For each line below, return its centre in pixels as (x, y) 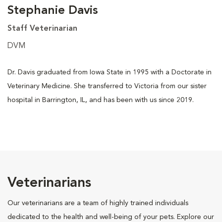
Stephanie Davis (53, 11)
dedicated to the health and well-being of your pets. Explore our (111, 217)
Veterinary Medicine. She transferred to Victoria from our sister (107, 86)
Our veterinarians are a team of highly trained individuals (98, 203)
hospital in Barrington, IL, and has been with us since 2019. (101, 100)
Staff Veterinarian (42, 28)
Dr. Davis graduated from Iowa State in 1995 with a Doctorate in (110, 72)
